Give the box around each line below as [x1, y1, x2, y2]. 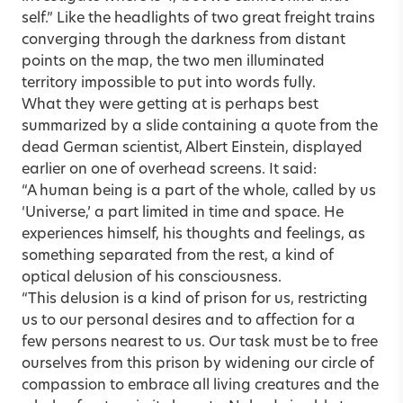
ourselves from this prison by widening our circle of [22, 356, 374, 372]
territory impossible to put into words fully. [22, 76, 316, 91]
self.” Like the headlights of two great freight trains [22, 11, 375, 26]
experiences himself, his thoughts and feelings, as [22, 227, 365, 242]
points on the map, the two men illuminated [22, 54, 325, 69]
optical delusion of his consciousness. [22, 270, 282, 285]
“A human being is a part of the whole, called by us [22, 184, 376, 199]
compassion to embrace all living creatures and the [22, 378, 379, 393]
